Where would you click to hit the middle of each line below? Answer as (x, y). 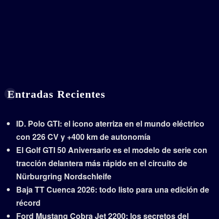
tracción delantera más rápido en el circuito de (102, 163)
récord (28, 202)
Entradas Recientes (56, 94)
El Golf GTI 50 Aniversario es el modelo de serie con (112, 150)
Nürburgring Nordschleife (64, 176)
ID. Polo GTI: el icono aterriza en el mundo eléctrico (110, 123)
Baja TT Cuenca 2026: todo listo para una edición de (113, 189)
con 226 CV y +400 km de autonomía (83, 136)
